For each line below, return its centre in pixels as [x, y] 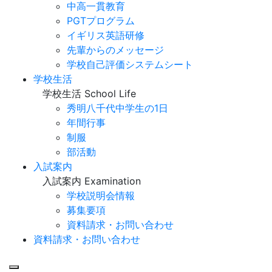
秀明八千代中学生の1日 [117, 108]
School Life [110, 93]
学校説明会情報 [101, 195]
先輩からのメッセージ [115, 50]
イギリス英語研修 [106, 35]
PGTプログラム [101, 21]
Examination [113, 181]
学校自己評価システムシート [130, 64]
